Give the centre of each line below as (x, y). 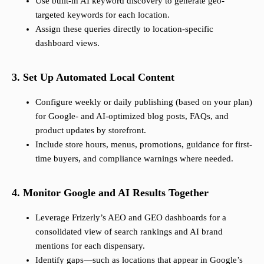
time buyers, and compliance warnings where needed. (134, 159)
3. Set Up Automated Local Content (93, 77)
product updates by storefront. (91, 131)
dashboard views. (67, 43)
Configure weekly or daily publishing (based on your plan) (144, 102)
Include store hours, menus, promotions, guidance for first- (144, 145)
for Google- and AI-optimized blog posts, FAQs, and (132, 116)
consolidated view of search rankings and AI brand (129, 232)
